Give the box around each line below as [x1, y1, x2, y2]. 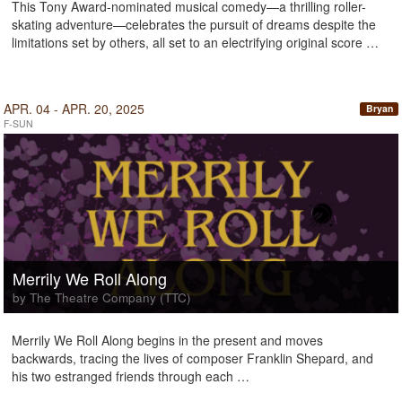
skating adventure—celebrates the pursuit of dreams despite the [12, 15, 376, 33]
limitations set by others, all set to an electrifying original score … [12, 33, 379, 51]
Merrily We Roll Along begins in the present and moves [12, 331, 323, 349]
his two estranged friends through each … [12, 367, 249, 385]
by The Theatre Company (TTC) [13, 289, 191, 306]
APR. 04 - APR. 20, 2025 [4, 100, 144, 118]
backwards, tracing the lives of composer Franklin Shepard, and [12, 349, 373, 367]
